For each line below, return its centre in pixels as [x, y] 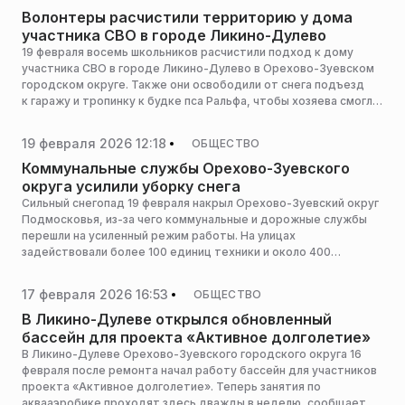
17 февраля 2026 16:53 [95, 294]
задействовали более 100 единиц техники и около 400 [176, 252]
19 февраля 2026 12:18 [94, 143]
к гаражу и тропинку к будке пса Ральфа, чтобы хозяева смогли [200, 101]
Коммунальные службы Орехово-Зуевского [186, 168]
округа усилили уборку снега [131, 186]
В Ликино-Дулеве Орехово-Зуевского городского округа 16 [192, 354]
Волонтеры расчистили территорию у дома [187, 17]
